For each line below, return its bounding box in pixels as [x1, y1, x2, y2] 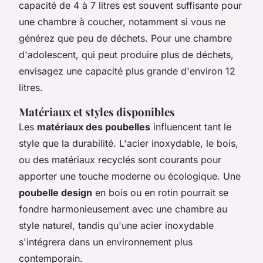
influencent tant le [150, 120, 231, 133]
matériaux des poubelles [37, 120, 150, 133]
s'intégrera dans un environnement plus [19, 235, 193, 248]
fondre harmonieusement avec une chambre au [19, 203, 227, 215]
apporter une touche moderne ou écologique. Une [19, 170, 241, 182]
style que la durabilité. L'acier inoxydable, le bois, [19, 137, 238, 149]
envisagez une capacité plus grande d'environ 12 [19, 65, 235, 77]
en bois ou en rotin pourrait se [92, 186, 228, 198]
